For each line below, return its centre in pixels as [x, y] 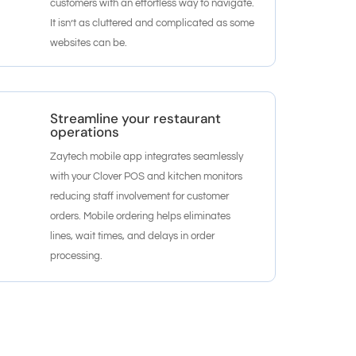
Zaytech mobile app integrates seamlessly [146, 156]
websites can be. [88, 43]
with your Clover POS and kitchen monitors [146, 176]
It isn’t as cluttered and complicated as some [152, 23]
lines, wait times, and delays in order [132, 236]
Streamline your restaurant [135, 118]
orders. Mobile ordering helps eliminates [140, 216]
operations [84, 132]
